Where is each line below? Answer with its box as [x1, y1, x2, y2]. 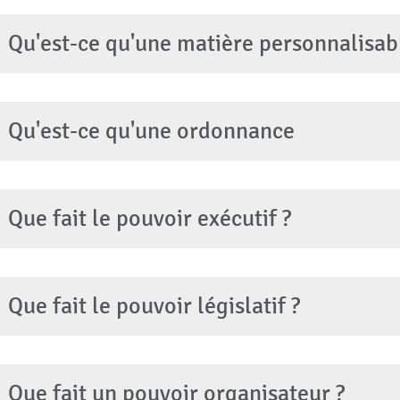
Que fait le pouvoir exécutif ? [7, 204, 291, 232]
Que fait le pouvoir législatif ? [7, 292, 300, 320]
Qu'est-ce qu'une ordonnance [7, 117, 295, 145]
